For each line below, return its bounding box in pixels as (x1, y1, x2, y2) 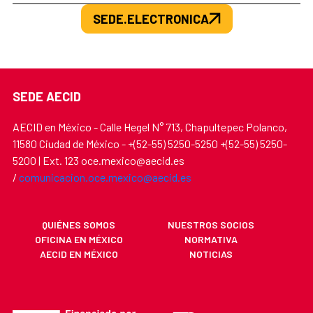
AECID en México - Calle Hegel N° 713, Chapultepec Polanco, (13, 119, 287, 133)
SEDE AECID (13, 88, 81, 104)
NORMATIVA (184, 233, 238, 245)
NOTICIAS (189, 247, 233, 260)
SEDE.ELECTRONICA (92, 10, 209, 27)
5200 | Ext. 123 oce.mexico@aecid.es (13, 153, 184, 167)
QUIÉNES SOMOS (42, 218, 116, 231)
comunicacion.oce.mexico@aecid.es (19, 170, 191, 184)
